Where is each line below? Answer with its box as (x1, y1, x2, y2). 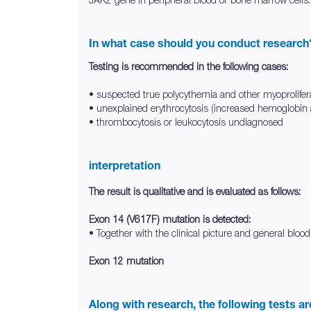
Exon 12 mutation (89, 255, 164, 267)
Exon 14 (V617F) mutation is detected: (89, 213, 251, 225)
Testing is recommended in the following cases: (89, 60, 288, 72)
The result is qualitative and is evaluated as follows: (89, 185, 301, 197)
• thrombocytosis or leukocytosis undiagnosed (89, 116, 283, 128)
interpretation (89, 158, 160, 172)
